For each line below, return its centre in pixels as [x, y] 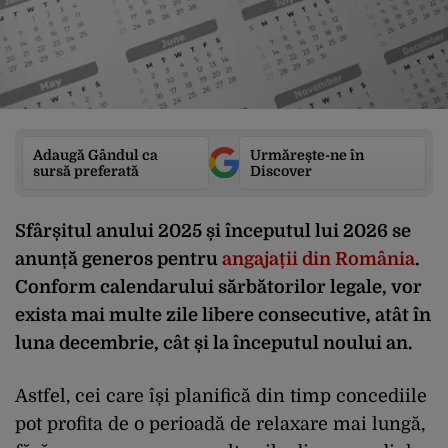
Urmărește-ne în [307, 154]
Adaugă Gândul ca [95, 154]
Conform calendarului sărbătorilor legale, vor [218, 286]
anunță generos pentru [118, 258]
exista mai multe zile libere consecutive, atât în [223, 314]
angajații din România [318, 258]
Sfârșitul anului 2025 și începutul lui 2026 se [213, 230]
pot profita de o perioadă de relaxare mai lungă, [220, 423]
